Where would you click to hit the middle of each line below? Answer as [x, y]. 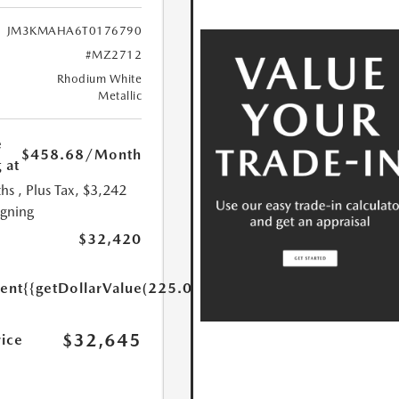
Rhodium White [99, 78]
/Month [114, 154]
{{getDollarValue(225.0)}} [116, 288]
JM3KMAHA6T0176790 [74, 30]
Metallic [120, 95]
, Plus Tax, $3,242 [72, 190]
